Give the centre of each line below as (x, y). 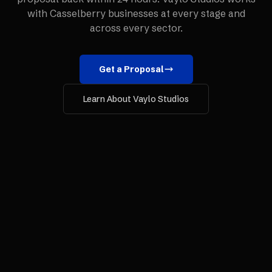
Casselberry (77, 13)
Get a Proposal (131, 69)
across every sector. (136, 28)
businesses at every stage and (175, 13)
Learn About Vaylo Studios (136, 99)
